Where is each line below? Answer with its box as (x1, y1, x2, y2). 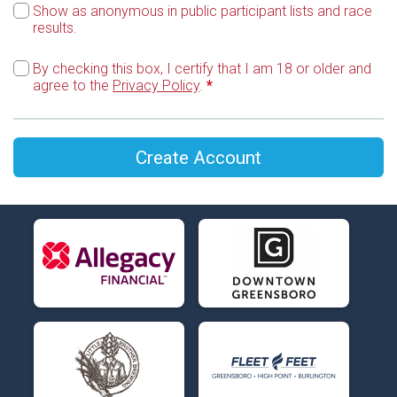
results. (33, 19, 77, 37)
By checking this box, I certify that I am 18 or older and (33, 60, 371, 78)
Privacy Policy (113, 77, 199, 95)
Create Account (136, 146, 261, 168)
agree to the (33, 77, 113, 95)
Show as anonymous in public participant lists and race (33, 3, 372, 20)
